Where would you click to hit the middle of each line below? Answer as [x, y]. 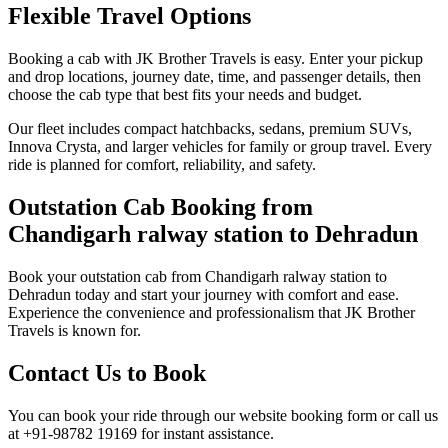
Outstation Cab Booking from [160, 206]
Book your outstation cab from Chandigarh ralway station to [197, 276]
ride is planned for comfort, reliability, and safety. [162, 164]
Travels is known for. [74, 330]
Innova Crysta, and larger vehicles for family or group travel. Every [220, 146]
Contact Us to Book [107, 372]
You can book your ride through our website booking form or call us [223, 415]
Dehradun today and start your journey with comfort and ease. [203, 294]
